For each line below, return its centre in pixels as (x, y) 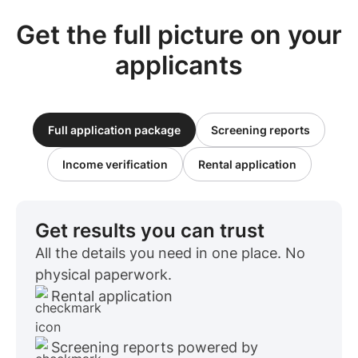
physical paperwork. (103, 274)
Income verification (115, 164)
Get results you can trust (150, 230)
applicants (179, 65)
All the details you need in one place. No (170, 253)
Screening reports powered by (155, 347)
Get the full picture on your (179, 34)
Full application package (114, 129)
